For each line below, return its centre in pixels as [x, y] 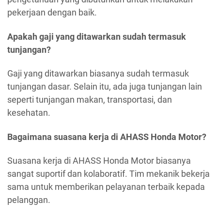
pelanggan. [29, 200]
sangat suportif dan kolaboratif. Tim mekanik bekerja [108, 174]
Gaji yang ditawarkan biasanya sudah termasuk [98, 74]
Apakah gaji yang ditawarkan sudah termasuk [97, 36]
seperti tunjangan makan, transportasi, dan [90, 100]
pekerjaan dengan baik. [52, 13]
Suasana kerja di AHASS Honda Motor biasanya [99, 161]
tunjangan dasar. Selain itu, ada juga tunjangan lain [105, 87]
